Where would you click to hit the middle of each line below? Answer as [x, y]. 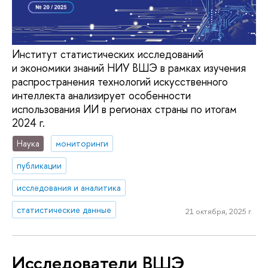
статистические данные [64, 209]
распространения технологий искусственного [120, 82]
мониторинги [82, 144]
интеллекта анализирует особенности [101, 96]
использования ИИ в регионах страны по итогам [124, 109]
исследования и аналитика [69, 187]
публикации [39, 165]
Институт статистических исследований [108, 54]
